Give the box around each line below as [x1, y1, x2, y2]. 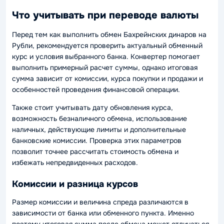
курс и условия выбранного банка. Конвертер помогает [12, 51, 200, 61]
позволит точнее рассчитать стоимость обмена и [12, 146, 178, 156]
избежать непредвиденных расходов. [12, 157, 138, 167]
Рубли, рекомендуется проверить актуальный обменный [12, 40, 202, 50]
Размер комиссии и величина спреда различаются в [12, 197, 188, 206]
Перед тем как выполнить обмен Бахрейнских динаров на [12, 29, 206, 39]
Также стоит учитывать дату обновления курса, [12, 102, 173, 112]
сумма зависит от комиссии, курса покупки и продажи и [12, 73, 203, 83]
